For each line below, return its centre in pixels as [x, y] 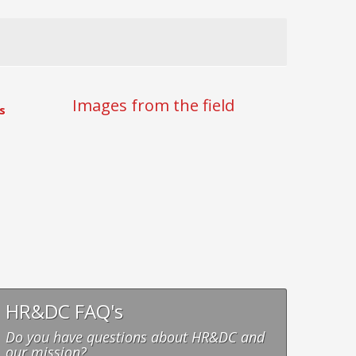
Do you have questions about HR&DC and [135, 337]
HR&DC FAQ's [64, 311]
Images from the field [153, 105]
